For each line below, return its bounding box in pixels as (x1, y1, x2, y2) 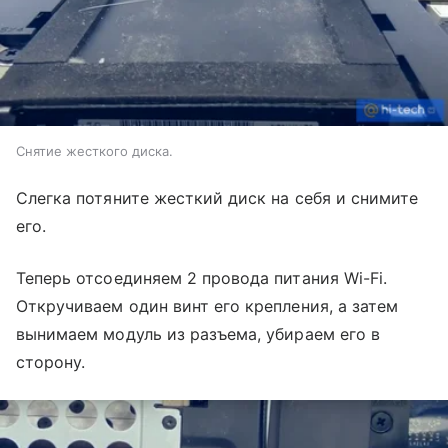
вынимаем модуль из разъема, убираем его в (16, 323, 380, 344)
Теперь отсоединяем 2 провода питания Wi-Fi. (16, 267, 388, 288)
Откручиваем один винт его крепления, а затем (16, 295, 399, 316)
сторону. (16, 351, 86, 372)
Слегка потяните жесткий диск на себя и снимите (16, 187, 419, 208)
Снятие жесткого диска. (16, 142, 173, 159)
